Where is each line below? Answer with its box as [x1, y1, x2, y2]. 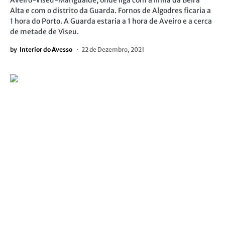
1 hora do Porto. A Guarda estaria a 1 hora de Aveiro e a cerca [10, 17, 212, 26]
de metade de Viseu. [10, 27, 79, 36]
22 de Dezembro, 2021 [81, 46, 144, 53]
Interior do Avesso [20, 46, 72, 53]
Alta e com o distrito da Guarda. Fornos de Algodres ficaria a [10, 6, 211, 15]
